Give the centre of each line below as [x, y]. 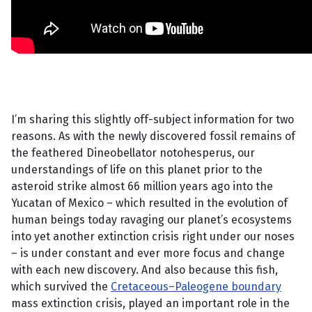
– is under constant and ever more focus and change [148, 253]
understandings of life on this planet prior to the [137, 170]
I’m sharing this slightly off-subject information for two [153, 120]
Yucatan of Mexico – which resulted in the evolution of [149, 203]
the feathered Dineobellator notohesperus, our [133, 153]
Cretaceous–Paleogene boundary [196, 287]
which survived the [61, 287]
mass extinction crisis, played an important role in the [150, 304]
